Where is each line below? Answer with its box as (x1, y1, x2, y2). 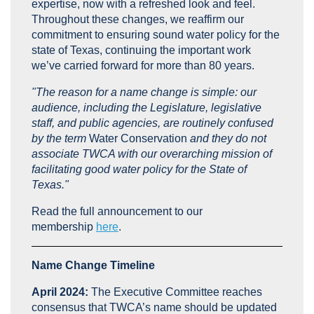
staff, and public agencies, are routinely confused (32, 117, 273, 130)
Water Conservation (89, 132, 187, 145)
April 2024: (32, 286, 91, 299)
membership (32, 221, 96, 233)
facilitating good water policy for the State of (32, 163, 247, 176)
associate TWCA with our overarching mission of (32, 148, 272, 161)
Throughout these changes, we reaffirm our (32, 13, 244, 26)
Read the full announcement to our (32, 205, 203, 218)
